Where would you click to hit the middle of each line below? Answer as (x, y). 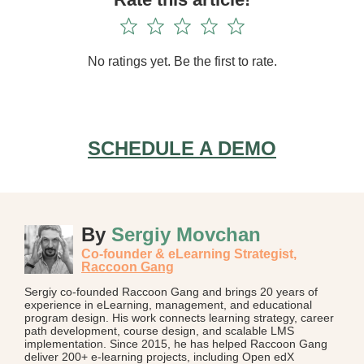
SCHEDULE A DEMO (182, 149)
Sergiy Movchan (186, 235)
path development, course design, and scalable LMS (159, 331)
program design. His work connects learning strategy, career (179, 318)
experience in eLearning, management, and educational (168, 305)
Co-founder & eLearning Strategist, (189, 254)
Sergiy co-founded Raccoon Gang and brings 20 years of (171, 292)
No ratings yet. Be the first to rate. (182, 62)
